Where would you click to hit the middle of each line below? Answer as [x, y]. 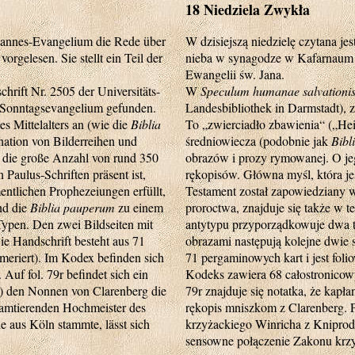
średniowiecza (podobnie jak [258, 141]
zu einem [139, 207]
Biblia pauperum [73, 207]
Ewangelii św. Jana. [235, 74]
